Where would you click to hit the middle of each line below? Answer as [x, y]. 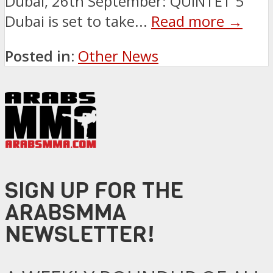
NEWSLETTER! [80, 234]
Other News [118, 55]
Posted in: [40, 55]
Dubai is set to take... [78, 21]
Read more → [197, 21]
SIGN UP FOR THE [94, 190]
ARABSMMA [66, 212]
